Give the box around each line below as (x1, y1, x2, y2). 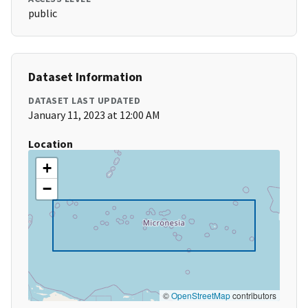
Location (28, 137, 73, 151)
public (28, 6, 57, 21)
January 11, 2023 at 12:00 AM (28, 108, 160, 122)
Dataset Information (28, 69, 142, 85)
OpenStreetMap (171, 289, 230, 302)
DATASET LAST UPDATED (28, 94, 140, 107)
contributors (230, 289, 276, 302)
